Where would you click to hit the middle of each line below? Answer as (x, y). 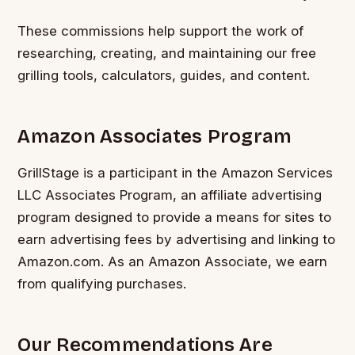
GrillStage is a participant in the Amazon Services (176, 173)
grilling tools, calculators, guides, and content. (164, 75)
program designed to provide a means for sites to (175, 218)
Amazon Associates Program (155, 137)
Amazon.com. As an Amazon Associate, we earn (173, 262)
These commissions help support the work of (161, 31)
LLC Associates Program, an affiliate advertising (170, 195)
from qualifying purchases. (102, 284)
